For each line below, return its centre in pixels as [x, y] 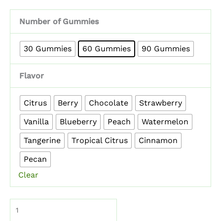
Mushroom [30, 205]
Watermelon [165, 122]
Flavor [32, 76]
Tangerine [42, 141]
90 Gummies [166, 49]
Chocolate [109, 103]
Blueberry [78, 122]
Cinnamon [158, 141]
